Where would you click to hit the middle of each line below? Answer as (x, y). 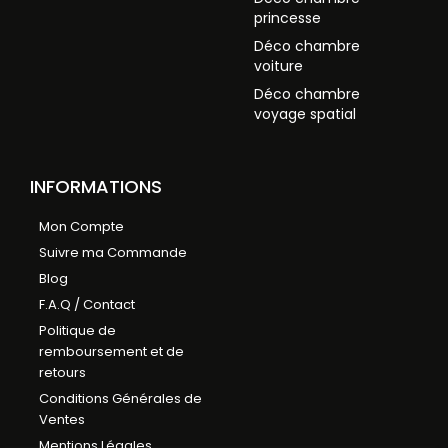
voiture (278, 66)
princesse (287, 18)
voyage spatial (305, 114)
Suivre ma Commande (113, 253)
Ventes (62, 420)
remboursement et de (111, 352)
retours (62, 373)
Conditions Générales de (120, 399)
